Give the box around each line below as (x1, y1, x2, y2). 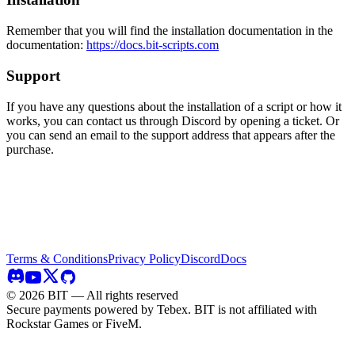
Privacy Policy (108, 251, 181, 265)
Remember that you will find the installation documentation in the (6, 24, 333, 38)
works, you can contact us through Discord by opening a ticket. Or (6, 113, 339, 128)
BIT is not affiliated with (194, 302, 317, 316)
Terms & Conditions (6, 251, 108, 265)
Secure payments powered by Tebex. (6, 302, 194, 316)
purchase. (6, 142, 54, 156)
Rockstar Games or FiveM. (6, 316, 142, 330)
